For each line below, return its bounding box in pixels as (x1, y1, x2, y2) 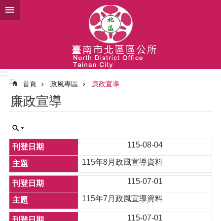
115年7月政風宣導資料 (82, 194, 163, 203)
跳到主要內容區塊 (5, 5, 68, 14)
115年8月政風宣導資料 (82, 158, 163, 166)
